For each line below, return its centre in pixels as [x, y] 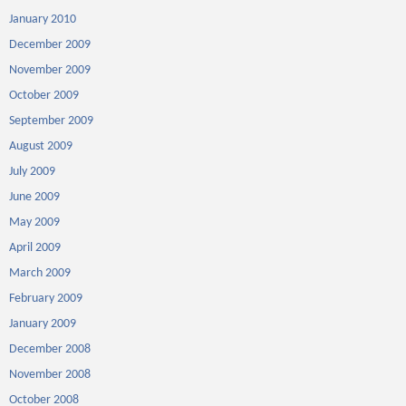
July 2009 [32, 172]
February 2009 [46, 299]
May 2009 [34, 222]
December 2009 [50, 45]
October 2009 [44, 96]
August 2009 [41, 146]
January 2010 [43, 19]
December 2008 [50, 349]
